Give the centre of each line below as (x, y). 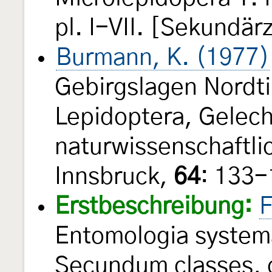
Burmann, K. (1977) (163, 58)
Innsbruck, (114, 177)
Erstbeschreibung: (153, 206)
